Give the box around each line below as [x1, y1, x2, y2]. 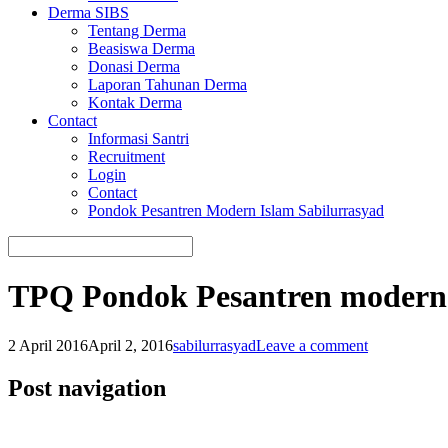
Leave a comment [256, 336, 368, 354]
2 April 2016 [8, 336, 88, 354]
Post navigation [8, 374, 166, 401]
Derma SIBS [48, 4, 129, 21]
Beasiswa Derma [88, 40, 195, 57]
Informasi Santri [88, 130, 189, 147]
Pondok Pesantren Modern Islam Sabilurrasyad [88, 202, 384, 219]
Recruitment [88, 148, 165, 165]
